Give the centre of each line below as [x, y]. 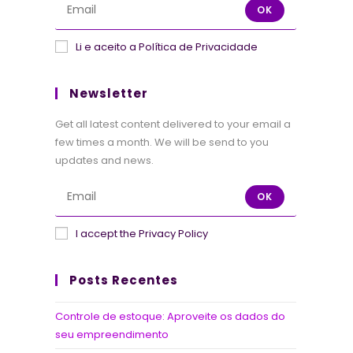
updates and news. [104, 160]
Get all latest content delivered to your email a [173, 124]
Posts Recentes [124, 280]
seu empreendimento [112, 334]
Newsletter [109, 93]
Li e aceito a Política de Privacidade [167, 47]
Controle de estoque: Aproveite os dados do [170, 316]
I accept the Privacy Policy [142, 234]
